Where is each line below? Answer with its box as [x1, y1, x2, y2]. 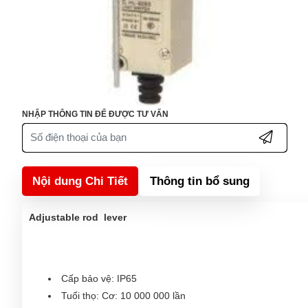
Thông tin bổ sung [150, 174, 250, 188]
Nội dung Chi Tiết [32, 174, 128, 188]
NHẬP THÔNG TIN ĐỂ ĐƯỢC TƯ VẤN [22, 109, 168, 119]
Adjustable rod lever [29, 211, 126, 223]
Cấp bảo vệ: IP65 [61, 272, 137, 284]
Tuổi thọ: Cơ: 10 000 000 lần [61, 289, 186, 301]
